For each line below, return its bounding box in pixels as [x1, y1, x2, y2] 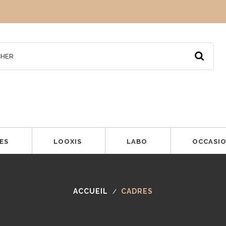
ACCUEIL [73, 187, 108, 195]
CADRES [121, 187, 153, 195]
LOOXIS [53, 138, 82, 145]
